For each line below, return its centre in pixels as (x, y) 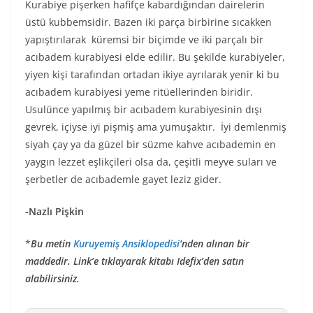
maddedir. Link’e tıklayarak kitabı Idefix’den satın (134, 261)
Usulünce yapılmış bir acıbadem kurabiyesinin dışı (144, 109)
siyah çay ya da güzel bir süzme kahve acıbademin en (151, 144)
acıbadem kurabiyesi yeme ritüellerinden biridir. (139, 92)
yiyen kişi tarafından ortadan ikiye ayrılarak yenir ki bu (152, 74)
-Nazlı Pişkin (54, 211)
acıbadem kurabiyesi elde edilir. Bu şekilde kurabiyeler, (155, 57)
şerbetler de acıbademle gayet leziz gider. (123, 179)
